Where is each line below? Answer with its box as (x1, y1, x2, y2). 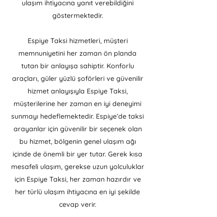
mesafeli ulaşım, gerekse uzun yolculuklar (11, 162, 144, 171)
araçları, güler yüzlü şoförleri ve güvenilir (12, 74, 143, 83)
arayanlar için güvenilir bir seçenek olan (13, 124, 142, 133)
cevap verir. (59, 200, 96, 209)
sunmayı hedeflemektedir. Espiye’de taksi (11, 112, 144, 121)
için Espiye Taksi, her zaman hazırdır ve (14, 175, 141, 184)
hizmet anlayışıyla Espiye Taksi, (27, 87, 128, 95)
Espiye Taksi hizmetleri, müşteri (27, 36, 128, 45)
